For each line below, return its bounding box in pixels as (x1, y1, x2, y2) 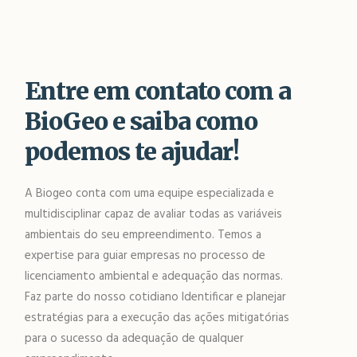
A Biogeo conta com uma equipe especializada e (25, 184, 275, 203)
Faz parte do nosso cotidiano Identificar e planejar (25, 288, 287, 307)
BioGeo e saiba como (25, 106, 258, 136)
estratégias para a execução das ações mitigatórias (25, 308, 290, 328)
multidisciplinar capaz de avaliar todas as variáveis (25, 205, 283, 224)
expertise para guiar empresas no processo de (25, 246, 266, 265)
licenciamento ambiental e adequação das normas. (25, 267, 284, 286)
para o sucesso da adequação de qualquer (25, 329, 245, 348)
